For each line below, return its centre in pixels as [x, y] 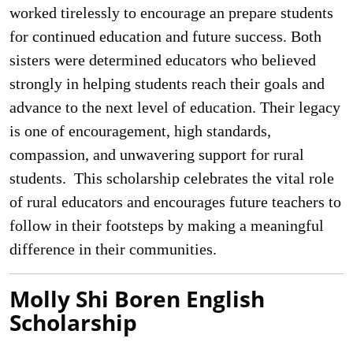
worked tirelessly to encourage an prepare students [171, 13]
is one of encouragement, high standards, [140, 131]
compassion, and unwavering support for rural [157, 154]
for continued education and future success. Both [165, 36]
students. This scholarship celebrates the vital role [172, 178]
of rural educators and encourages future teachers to [175, 202]
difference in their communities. [113, 249]
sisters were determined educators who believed [163, 60]
